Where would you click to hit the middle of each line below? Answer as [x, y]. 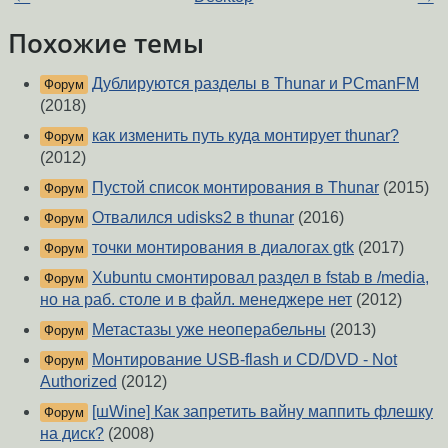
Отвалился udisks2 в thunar [193, 218]
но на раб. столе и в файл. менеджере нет [196, 300]
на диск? [72, 434]
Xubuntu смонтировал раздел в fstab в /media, [260, 278]
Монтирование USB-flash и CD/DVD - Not [244, 360]
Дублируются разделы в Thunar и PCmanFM [255, 84]
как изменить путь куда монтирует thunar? [245, 136]
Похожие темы [106, 43]
